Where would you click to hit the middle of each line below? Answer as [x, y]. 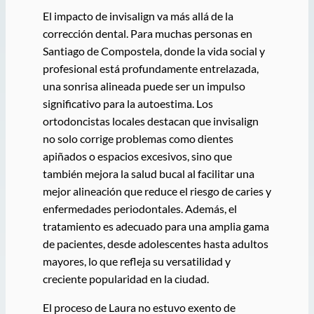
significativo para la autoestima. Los [128, 104]
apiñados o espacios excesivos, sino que [137, 156]
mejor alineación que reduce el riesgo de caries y [157, 191]
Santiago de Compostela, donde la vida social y [153, 51]
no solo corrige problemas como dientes [138, 139]
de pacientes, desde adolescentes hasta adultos [155, 244]
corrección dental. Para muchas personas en [147, 34]
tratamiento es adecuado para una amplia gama [156, 226]
